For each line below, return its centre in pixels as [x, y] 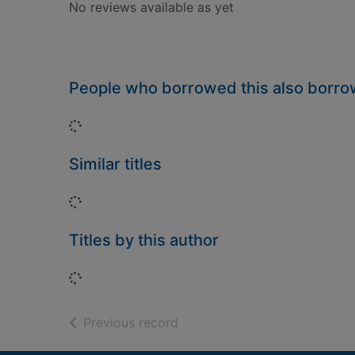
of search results [227, 322]
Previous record [131, 323]
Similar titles [115, 164]
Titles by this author [144, 240]
